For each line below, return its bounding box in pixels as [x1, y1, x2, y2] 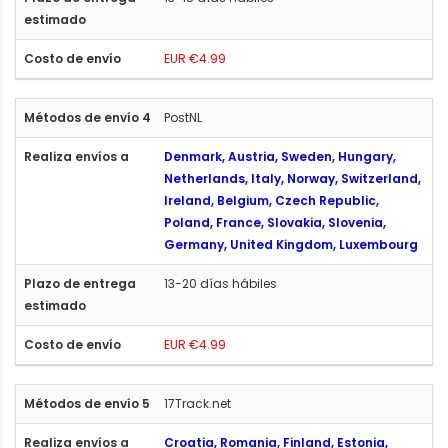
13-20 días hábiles [164, 274, 277, 292]
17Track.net [164, 394, 231, 412]
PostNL [164, 108, 202, 126]
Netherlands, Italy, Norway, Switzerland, [164, 169, 421, 187]
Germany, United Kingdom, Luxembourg [164, 235, 418, 253]
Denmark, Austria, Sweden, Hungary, [164, 147, 396, 165]
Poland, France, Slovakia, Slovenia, [164, 213, 386, 231]
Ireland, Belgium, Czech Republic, [164, 191, 379, 209]
